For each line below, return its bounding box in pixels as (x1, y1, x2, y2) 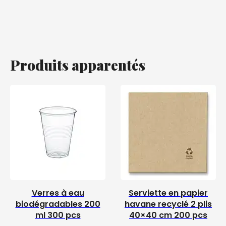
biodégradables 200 (15, 198, 100, 210)
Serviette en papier (129, 187, 208, 199)
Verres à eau (31, 187, 84, 199)
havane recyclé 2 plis (125, 198, 212, 210)
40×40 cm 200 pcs (129, 209, 207, 221)
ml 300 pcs (35, 209, 81, 221)
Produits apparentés (10, 55, 145, 74)
